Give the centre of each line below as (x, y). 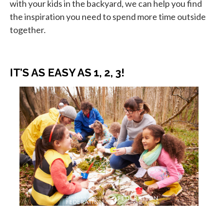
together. (28, 30)
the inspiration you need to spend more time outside (108, 17)
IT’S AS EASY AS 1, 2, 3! (67, 73)
